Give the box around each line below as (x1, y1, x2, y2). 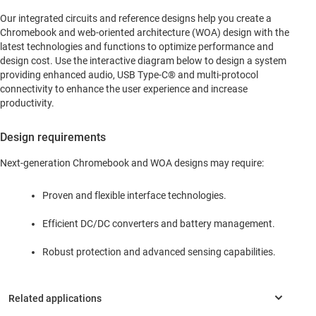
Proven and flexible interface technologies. (42, 189, 226, 201)
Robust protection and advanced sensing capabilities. (42, 245, 276, 257)
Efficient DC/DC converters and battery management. (42, 217, 275, 229)
